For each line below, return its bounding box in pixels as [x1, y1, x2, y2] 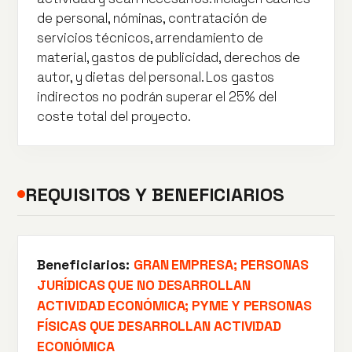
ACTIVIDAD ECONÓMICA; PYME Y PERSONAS [37, 296, 312, 314]
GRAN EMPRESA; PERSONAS [133, 255, 309, 273]
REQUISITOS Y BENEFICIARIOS [25, 181, 284, 207]
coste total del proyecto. [37, 107, 191, 125]
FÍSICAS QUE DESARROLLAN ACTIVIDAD [37, 317, 282, 335]
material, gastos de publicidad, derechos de [37, 48, 301, 66]
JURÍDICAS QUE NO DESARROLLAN [37, 276, 251, 294]
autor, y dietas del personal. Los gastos [37, 68, 275, 86]
